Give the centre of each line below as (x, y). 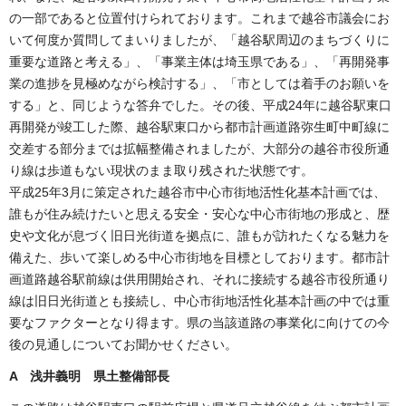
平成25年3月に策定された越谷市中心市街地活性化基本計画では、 (198, 192)
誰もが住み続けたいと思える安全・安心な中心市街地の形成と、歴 (199, 213)
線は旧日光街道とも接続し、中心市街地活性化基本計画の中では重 (199, 300)
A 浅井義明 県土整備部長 (89, 376)
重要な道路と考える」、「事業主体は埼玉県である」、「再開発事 (199, 61)
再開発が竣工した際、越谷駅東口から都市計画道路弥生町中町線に (199, 126)
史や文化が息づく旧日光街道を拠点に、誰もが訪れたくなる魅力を (199, 235)
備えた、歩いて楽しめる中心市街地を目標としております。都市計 (199, 257)
